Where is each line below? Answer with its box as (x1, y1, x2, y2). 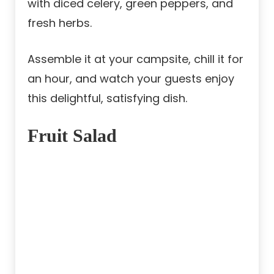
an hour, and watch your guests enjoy (28, 71, 234, 87)
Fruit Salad (28, 125, 117, 146)
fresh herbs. (28, 15, 92, 31)
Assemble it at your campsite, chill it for (28, 51, 243, 67)
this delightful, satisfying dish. (28, 91, 187, 106)
